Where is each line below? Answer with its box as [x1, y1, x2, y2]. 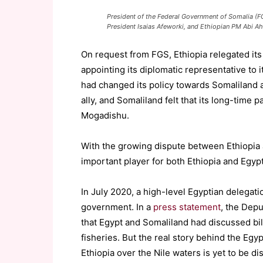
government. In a [81, 201, 153, 213]
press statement [153, 201, 221, 213]
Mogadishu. [81, 110, 129, 121]
